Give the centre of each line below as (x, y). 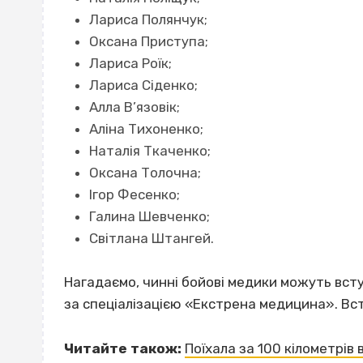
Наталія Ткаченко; (149, 151)
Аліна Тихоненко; (146, 129)
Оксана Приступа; (148, 42)
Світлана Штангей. (151, 239)
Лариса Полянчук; (148, 20)
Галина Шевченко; (149, 217)
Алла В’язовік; (134, 107)
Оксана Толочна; (145, 173)
